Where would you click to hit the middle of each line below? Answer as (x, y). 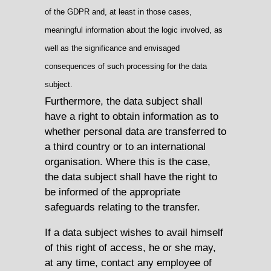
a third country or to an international (125, 146)
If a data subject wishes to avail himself (134, 232)
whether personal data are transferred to (135, 131)
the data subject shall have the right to (131, 176)
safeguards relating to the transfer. (122, 207)
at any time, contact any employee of (128, 262)
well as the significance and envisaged (112, 48)
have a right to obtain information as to (132, 116)
